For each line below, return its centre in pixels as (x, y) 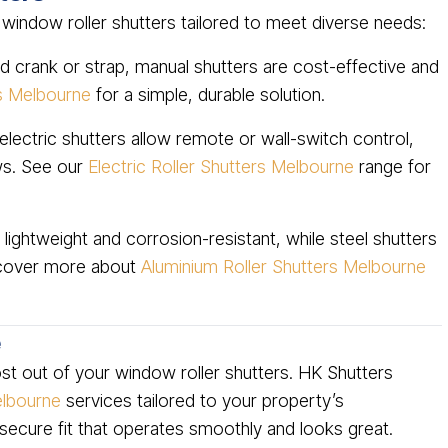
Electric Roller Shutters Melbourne (221, 166)
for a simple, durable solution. (208, 94)
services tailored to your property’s (202, 400)
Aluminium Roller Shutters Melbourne (283, 266)
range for (392, 166)
